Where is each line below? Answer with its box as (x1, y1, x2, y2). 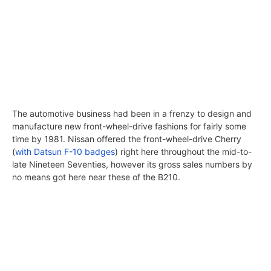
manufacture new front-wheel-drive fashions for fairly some (12, 121, 246, 132)
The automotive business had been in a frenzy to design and (12, 108, 252, 119)
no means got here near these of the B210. (12, 172, 180, 183)
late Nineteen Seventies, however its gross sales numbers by (12, 159, 252, 170)
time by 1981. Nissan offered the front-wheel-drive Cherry (12, 134, 241, 145)
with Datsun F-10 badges (15, 146, 115, 157)
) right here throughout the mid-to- (115, 146, 252, 157)
